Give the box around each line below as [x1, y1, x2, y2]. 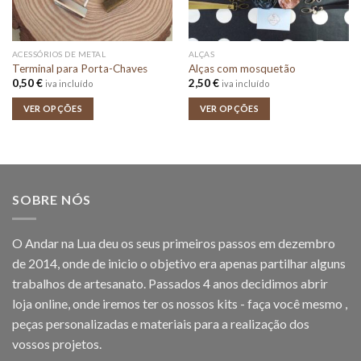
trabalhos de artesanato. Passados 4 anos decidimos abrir [12, 276, 328, 292]
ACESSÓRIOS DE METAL [11, 49, 106, 60]
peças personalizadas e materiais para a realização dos [12, 316, 309, 332]
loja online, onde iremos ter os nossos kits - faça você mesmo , [12, 296, 347, 312]
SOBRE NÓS [12, 191, 92, 207]
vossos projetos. [12, 336, 102, 352]
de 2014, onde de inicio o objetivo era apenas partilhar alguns [12, 255, 346, 272]
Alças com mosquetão [188, 61, 296, 75]
